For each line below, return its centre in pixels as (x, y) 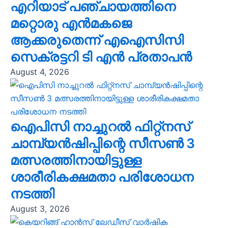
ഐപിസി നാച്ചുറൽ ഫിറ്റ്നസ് (100, 127)
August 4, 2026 (39, 72)
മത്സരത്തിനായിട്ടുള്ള (76, 160)
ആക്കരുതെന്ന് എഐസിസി (97, 40)
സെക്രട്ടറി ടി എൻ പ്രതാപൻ (101, 57)
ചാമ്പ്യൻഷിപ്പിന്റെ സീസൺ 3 (102, 144)
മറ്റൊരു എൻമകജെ (71, 23)
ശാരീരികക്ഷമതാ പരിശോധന (102, 177)
